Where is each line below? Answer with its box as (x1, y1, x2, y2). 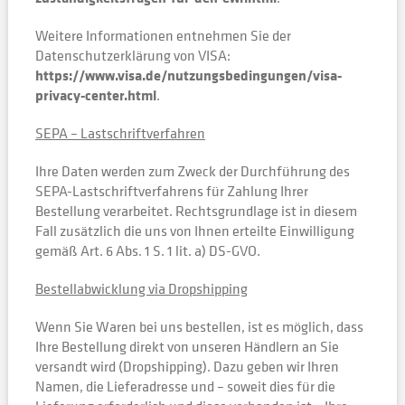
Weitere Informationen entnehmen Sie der (34, 25, 291, 45)
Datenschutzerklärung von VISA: (34, 45, 231, 65)
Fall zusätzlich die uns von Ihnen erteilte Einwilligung (34, 221, 354, 240)
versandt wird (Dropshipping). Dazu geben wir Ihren (34, 356, 339, 376)
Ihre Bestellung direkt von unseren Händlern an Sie (34, 336, 339, 356)
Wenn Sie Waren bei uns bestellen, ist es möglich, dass (34, 316, 363, 336)
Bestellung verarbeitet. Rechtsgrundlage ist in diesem (34, 201, 357, 221)
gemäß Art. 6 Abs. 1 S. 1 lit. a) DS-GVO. (34, 240, 260, 260)
